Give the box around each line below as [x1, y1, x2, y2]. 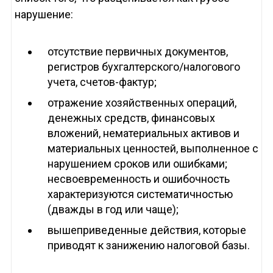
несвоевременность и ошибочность [47, 172, 230, 186]
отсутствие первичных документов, [47, 45, 228, 58]
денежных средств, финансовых [47, 112, 215, 125]
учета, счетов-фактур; [47, 76, 157, 89]
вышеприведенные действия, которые [47, 224, 246, 237]
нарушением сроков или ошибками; [47, 157, 227, 171]
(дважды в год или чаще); [47, 203, 179, 216]
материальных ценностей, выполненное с [47, 142, 258, 155]
